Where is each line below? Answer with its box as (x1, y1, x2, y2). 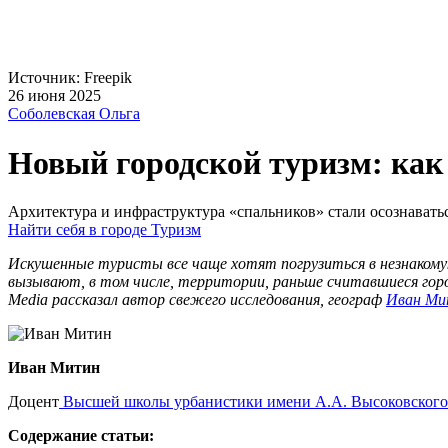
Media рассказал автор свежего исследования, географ (8, 291, 386, 309)
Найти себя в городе (8, 221, 147, 239)
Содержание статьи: (8, 427, 154, 445)
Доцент (8, 393, 59, 411)
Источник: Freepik (8, 69, 132, 87)
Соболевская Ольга (8, 105, 140, 123)
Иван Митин (8, 359, 100, 377)
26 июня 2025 (8, 87, 101, 105)
